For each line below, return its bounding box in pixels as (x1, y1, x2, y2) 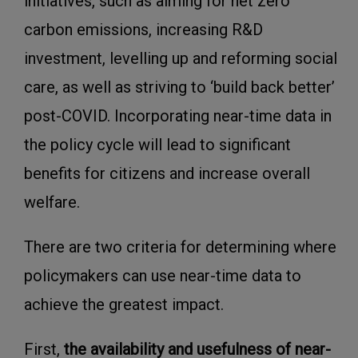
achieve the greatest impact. (24, 295, 224, 315)
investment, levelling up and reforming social (24, 49, 337, 69)
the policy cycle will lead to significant (24, 135, 291, 155)
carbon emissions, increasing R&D (24, 20, 263, 40)
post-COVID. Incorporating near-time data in (24, 106, 332, 126)
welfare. (24, 193, 80, 213)
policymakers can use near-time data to (24, 266, 301, 286)
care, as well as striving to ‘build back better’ (24, 78, 335, 97)
